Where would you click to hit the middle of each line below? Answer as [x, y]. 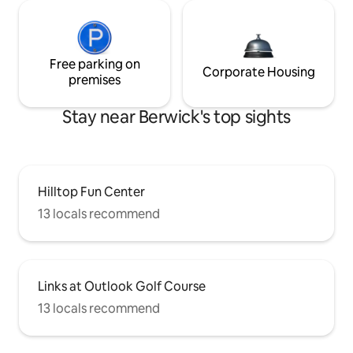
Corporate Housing [258, 72]
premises [95, 80]
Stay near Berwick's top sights [176, 117]
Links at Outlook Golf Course [122, 287]
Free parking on [95, 65]
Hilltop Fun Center [91, 192]
